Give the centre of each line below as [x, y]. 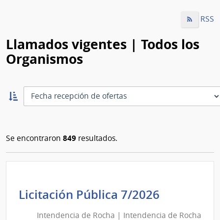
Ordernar [23, 97]
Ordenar [21, 118]
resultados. [97, 138]
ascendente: [29, 109]
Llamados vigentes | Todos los [103, 44]
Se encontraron [34, 138]
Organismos [44, 59]
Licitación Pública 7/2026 [92, 194]
